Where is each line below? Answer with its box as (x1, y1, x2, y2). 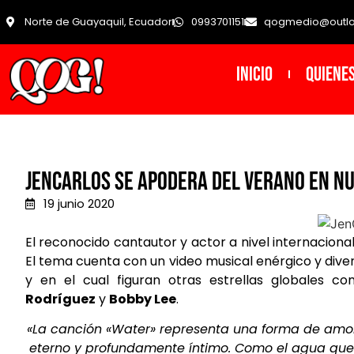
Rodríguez (25, 289, 96, 308)
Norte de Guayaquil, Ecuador (24, 14, 172, 30)
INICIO (235, 62, 273, 87)
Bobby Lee (109, 289, 176, 308)
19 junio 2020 (43, 195, 115, 213)
